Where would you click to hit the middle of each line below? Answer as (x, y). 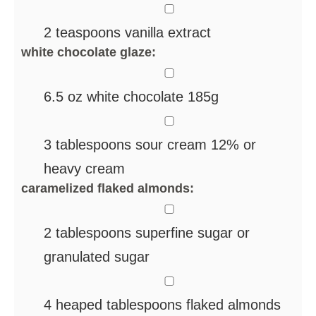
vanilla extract (168, 32)
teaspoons (88, 32)
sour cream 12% (187, 144)
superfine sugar (184, 232)
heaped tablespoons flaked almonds (168, 304)
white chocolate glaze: (89, 52)
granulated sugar (97, 256)
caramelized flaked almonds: (108, 188)
